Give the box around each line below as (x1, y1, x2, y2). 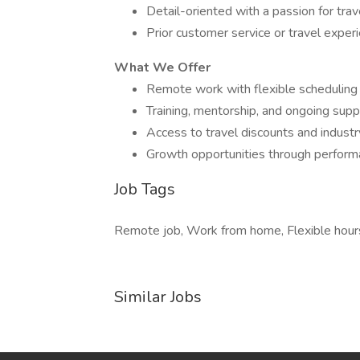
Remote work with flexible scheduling (146, 80, 358, 98)
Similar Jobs (114, 286, 202, 308)
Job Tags (114, 178, 175, 200)
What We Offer (114, 59, 211, 76)
